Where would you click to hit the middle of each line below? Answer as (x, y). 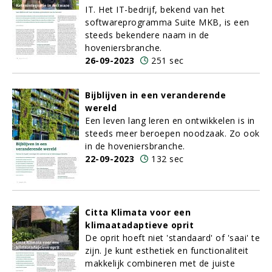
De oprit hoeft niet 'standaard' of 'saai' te (172, 238)
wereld (101, 108)
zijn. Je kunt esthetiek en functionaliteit (167, 250)
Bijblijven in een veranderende (155, 95)
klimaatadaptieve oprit (139, 225)
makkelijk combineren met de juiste (160, 263)
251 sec (168, 60)
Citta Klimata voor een (138, 212)
